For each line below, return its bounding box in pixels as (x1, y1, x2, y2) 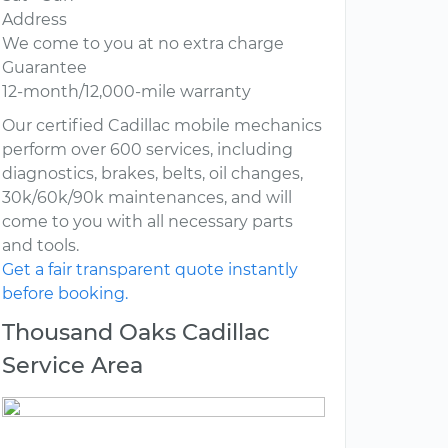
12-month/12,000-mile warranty (2, 82, 251, 102)
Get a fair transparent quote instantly (2, 260, 298, 280)
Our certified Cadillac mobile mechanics (2, 116, 322, 136)
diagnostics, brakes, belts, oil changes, (2, 164, 303, 184)
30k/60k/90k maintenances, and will (2, 188, 292, 208)
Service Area (2, 351, 143, 380)
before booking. (2, 284, 128, 304)
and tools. (2, 236, 79, 256)
